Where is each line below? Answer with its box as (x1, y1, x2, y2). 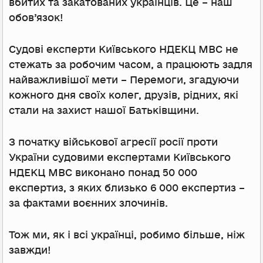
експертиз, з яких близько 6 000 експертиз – (9, 181, 245, 194)
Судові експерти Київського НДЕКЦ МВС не (9, 43, 238, 56)
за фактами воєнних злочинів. (9, 197, 168, 210)
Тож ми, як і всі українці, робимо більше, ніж (9, 228, 245, 241)
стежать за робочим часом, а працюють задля (9, 58, 252, 71)
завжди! (9, 244, 51, 257)
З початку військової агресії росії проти (9, 136, 218, 149)
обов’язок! (9, 11, 63, 24)
